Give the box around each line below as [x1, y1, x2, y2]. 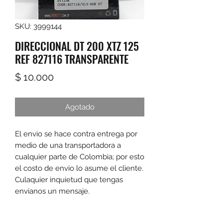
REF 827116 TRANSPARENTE [15, 51, 128, 67]
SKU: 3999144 [15, 22, 62, 31]
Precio [53, 71, 82, 83]
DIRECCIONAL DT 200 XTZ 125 [15, 38, 139, 54]
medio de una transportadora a [15, 141, 121, 150]
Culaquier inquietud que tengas [15, 175, 123, 185]
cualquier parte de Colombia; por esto [15, 152, 144, 162]
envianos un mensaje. [15, 187, 90, 196]
